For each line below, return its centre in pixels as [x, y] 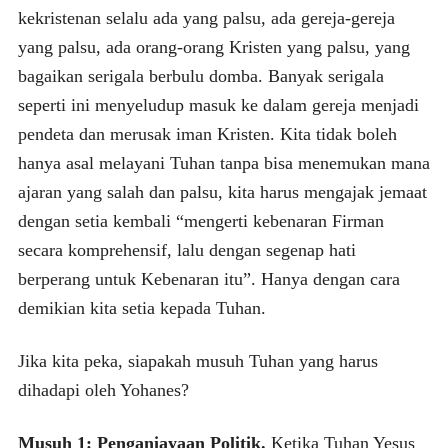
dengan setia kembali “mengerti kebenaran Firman [200, 220]
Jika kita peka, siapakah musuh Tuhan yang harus [197, 360]
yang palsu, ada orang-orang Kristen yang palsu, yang [213, 46]
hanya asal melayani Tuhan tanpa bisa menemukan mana [223, 162]
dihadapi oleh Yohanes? [103, 389]
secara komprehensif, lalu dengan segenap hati [186, 249]
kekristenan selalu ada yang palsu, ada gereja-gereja [206, 17]
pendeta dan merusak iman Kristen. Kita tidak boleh [207, 133]
